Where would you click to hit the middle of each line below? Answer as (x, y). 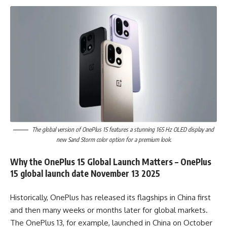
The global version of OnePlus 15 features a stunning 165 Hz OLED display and (123, 129)
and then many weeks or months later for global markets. (109, 210)
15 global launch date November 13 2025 (85, 173)
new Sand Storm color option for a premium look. (113, 139)
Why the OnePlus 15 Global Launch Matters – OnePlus (111, 162)
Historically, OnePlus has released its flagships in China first (110, 197)
